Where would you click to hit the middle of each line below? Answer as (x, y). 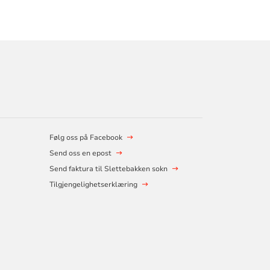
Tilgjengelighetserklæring (93, 185)
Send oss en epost (80, 153)
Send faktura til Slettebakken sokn (108, 169)
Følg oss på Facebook (86, 138)
